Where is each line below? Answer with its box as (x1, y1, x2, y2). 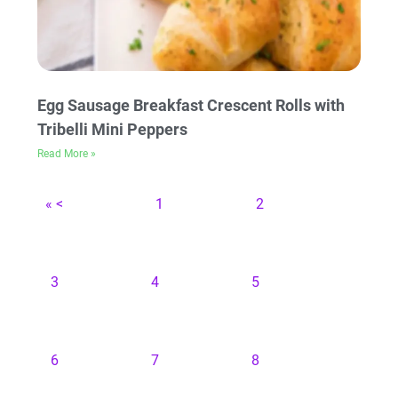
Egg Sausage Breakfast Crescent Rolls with (37, 95, 346, 115)
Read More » (37, 147, 97, 160)
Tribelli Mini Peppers (37, 119, 188, 139)
